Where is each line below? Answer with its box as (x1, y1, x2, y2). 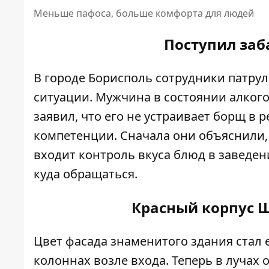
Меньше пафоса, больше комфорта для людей (34, 7, 254, 20)
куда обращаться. (34, 166, 138, 182)
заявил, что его (34, 108, 127, 124)
